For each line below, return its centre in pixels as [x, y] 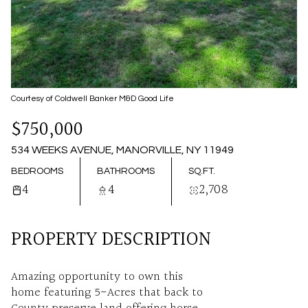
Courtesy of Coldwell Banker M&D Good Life [92, 99]
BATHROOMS [126, 171]
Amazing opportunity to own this [97, 277]
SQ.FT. [202, 171]
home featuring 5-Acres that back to [107, 293]
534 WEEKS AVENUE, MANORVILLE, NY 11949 [122, 150]
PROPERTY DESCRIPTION [111, 240]
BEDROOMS [37, 171]
